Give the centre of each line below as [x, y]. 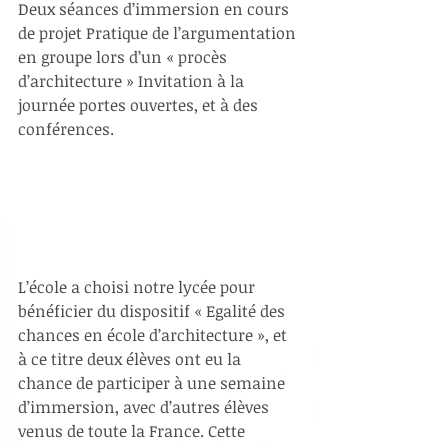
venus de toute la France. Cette [133, 430]
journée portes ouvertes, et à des [140, 105]
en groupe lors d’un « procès [124, 57]
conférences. [66, 129]
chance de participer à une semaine [153, 382]
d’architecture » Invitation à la [133, 81]
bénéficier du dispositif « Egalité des [153, 310]
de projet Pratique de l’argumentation [159, 33]
